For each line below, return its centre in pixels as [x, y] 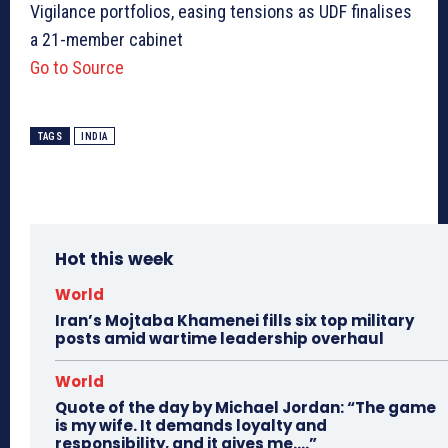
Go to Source [77, 68]
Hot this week [114, 259]
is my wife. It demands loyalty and [191, 426]
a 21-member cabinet [106, 40]
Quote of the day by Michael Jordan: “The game [245, 408]
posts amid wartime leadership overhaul [219, 339]
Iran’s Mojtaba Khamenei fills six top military [234, 321]
